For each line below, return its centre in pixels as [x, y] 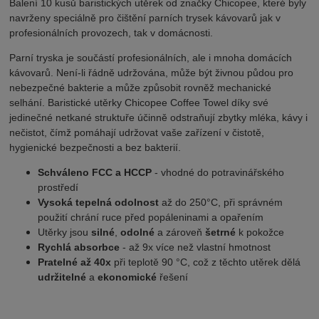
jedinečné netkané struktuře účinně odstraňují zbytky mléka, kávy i [159, 118]
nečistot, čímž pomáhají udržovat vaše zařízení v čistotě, [137, 133]
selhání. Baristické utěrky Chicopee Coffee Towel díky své [139, 103]
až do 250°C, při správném [221, 203]
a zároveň [180, 232]
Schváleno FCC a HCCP [95, 173]
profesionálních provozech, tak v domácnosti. [111, 33]
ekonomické [127, 277]
